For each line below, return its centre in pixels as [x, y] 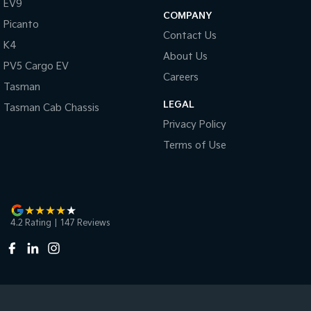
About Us [185, 56]
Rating [37, 223]
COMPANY [187, 16]
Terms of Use [194, 145]
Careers [180, 77]
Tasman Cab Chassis [51, 108]
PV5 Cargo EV [36, 66]
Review [91, 223]
